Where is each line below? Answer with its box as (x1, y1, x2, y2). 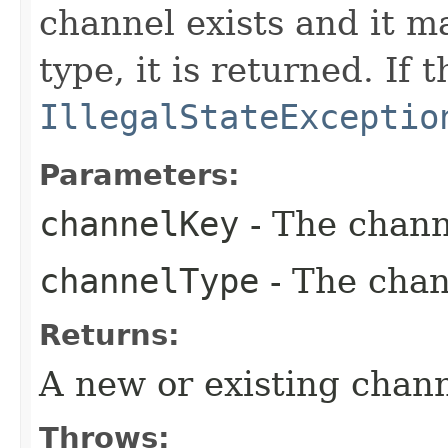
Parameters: (39, 157, 240, 192)
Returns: (39, 317, 180, 352)
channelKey (39, 203, 239, 244)
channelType (39, 260, 259, 301)
